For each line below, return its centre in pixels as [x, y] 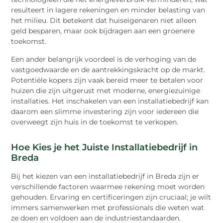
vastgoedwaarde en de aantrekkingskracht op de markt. [108, 69]
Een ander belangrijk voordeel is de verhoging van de [104, 59]
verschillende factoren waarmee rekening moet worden [108, 186]
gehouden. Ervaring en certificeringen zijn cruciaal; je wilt [111, 197]
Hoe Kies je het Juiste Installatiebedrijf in [105, 147]
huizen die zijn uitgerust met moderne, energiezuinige [106, 90]
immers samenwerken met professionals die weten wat [108, 207]
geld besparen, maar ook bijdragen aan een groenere [103, 31]
